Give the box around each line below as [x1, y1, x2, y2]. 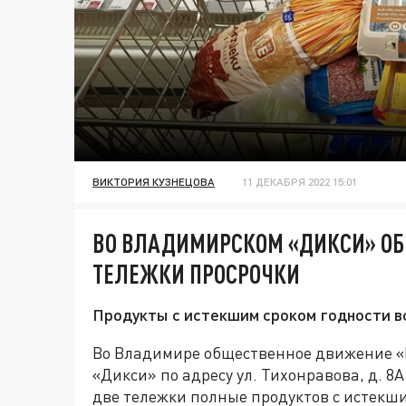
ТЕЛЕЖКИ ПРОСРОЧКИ [92, 258, 300, 290]
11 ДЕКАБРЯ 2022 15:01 [242, 175, 357, 189]
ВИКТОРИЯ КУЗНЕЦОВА [92, 175, 215, 189]
